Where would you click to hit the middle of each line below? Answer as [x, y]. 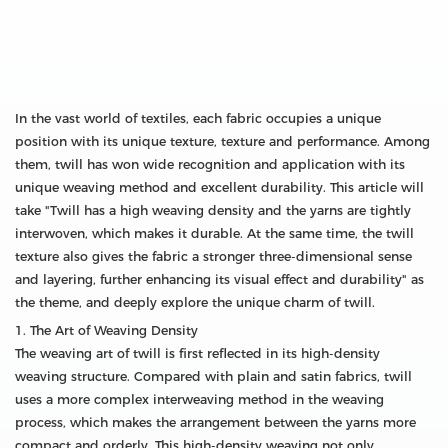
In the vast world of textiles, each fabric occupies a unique [198, 119]
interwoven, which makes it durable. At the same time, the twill [214, 234]
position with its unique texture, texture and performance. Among [222, 142]
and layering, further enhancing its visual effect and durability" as [219, 280]
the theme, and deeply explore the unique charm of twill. [195, 303]
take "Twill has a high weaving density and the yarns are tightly [213, 211]
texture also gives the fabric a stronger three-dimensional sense [213, 257]
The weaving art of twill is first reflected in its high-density [197, 354]
